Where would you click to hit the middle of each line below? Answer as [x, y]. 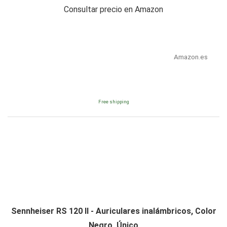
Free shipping [113, 102]
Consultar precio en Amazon [113, 10]
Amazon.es [191, 57]
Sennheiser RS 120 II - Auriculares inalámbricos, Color [113, 211]
